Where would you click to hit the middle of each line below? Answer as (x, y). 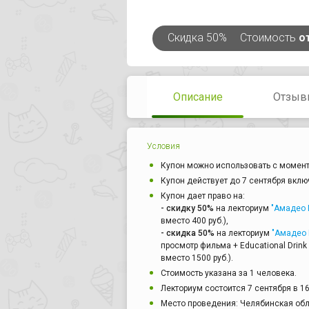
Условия (163, 147)
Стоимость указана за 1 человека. (229, 273)
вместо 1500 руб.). (197, 258)
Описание (198, 97)
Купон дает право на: (203, 196)
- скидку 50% (187, 209)
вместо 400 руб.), (195, 221)
